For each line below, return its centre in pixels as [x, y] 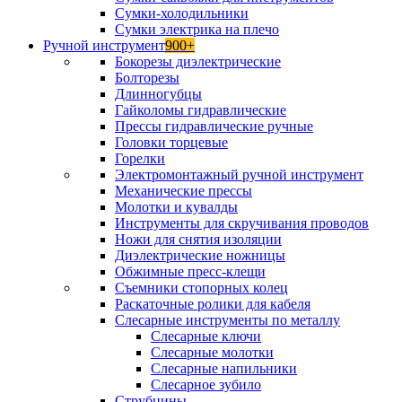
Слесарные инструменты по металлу [227, 320]
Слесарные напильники [224, 368]
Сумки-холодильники [182, 13]
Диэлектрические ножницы [200, 255]
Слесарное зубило [206, 385]
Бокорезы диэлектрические [198, 61]
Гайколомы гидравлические [201, 110]
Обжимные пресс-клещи [190, 271]
